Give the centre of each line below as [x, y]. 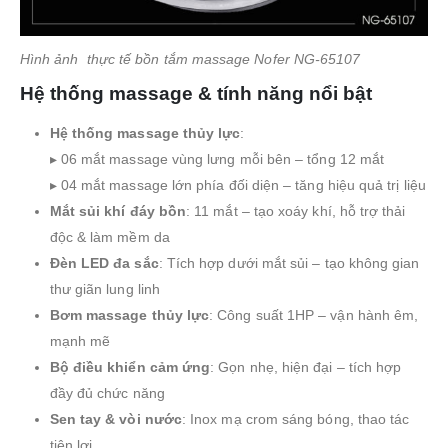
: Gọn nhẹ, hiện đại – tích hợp [306, 366]
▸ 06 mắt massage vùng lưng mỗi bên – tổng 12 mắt [217, 158]
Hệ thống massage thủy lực [145, 132]
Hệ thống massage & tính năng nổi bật [196, 93]
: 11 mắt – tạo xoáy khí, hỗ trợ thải [296, 210]
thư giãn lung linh [104, 288]
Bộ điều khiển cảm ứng [130, 366]
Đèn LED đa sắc [104, 262]
